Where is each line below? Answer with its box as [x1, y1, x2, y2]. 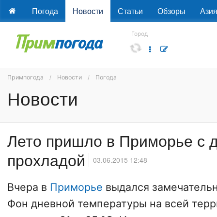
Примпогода [7, 74, 44, 81]
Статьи [117, 5, 143, 16]
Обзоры [157, 5, 186, 16]
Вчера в [7, 181, 50, 194]
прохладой [7, 148, 85, 171]
